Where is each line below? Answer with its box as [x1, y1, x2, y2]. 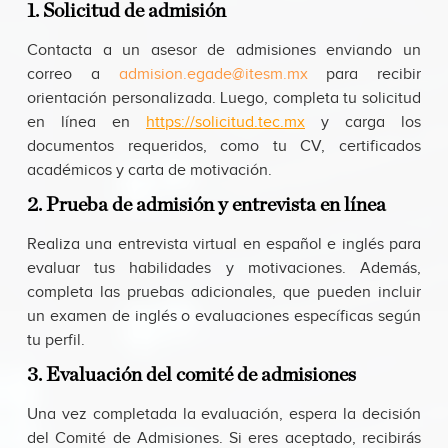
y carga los [321, 113, 421, 133]
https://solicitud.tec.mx [146, 113, 305, 133]
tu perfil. [27, 331, 85, 351]
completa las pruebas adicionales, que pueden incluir [27, 283, 421, 303]
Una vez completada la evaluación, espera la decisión [27, 405, 421, 425]
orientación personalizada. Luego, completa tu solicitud [27, 89, 421, 109]
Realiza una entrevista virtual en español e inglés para [27, 235, 421, 255]
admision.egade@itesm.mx [118, 65, 308, 85]
